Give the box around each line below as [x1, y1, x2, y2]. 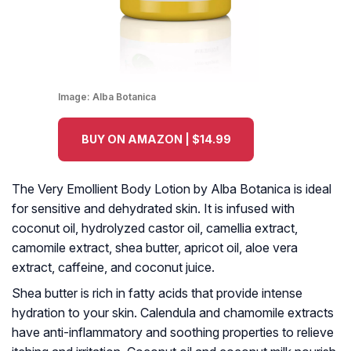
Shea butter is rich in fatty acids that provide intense [12, 285, 302, 302]
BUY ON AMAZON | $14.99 [81, 132, 231, 147]
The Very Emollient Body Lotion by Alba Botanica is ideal [12, 181, 331, 197]
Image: [58, 91, 92, 103]
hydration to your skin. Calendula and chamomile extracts [12, 305, 334, 321]
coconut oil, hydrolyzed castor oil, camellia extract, [12, 220, 298, 237]
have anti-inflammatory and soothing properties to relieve [12, 324, 334, 341]
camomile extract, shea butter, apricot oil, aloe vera [12, 240, 298, 256]
